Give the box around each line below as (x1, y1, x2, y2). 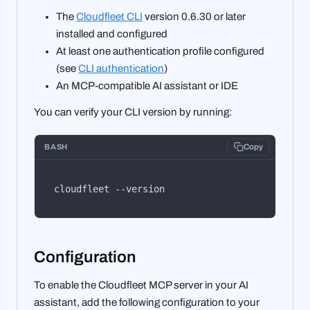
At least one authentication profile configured (56, 45, 264, 57)
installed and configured (56, 28, 167, 39)
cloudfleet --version (54, 183, 165, 194)
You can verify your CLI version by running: (34, 107, 232, 118)
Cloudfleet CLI (76, 10, 143, 22)
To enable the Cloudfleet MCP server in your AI (34, 279, 248, 291)
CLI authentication (78, 62, 164, 74)
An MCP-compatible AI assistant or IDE (56, 80, 238, 91)
